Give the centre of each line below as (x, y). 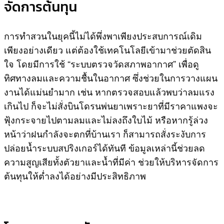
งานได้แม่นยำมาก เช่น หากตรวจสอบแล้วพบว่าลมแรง (109, 92)
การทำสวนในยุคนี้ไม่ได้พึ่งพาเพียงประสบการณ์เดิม (103, 36)
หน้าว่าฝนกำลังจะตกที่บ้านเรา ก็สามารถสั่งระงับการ (105, 134)
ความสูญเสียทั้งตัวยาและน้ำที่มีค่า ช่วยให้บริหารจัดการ (111, 162)
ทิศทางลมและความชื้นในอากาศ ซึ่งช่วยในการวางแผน (111, 78)
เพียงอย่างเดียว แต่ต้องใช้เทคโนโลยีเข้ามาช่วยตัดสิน (107, 50)
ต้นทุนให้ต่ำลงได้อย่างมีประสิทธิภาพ (75, 176)
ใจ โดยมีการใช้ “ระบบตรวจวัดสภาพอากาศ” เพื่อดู (101, 64)
